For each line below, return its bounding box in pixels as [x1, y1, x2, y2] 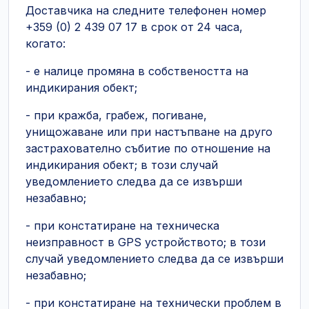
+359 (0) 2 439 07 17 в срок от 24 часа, [26, 20, 243, 34]
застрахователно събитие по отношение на [26, 141, 270, 155]
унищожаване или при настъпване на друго [26, 125, 272, 139]
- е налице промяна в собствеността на [26, 64, 248, 78]
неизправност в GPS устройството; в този [26, 235, 266, 249]
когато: [26, 37, 66, 50]
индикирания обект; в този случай [26, 158, 218, 172]
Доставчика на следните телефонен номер [26, 3, 266, 17]
